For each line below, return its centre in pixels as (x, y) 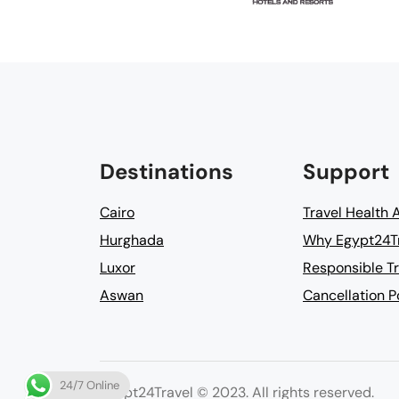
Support (346, 171)
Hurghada (132, 240)
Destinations (167, 171)
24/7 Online (90, 385)
